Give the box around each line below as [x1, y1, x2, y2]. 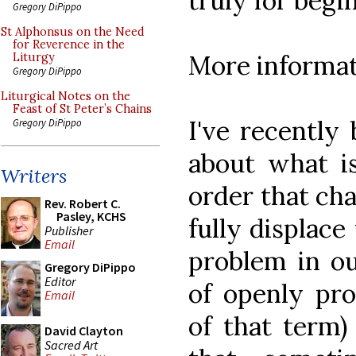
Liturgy [13, 50, 55, 64]
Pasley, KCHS [56, 208, 126, 224]
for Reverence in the [13, 37, 125, 52]
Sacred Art [44, 336, 98, 353]
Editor [44, 273, 75, 289]
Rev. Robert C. [44, 195, 121, 211]
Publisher [44, 222, 93, 238]
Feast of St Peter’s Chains [13, 102, 152, 116]
